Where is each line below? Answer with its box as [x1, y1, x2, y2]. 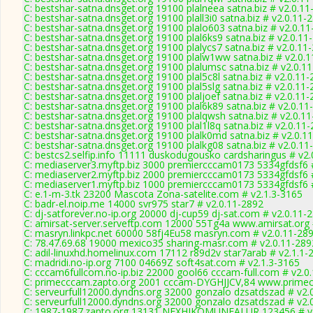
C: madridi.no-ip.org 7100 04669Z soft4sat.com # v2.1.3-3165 [24, 256, 300, 269]
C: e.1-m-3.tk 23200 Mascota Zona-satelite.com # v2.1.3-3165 [24, 187, 303, 201]
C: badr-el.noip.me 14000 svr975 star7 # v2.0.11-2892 [24, 197, 263, 210]
